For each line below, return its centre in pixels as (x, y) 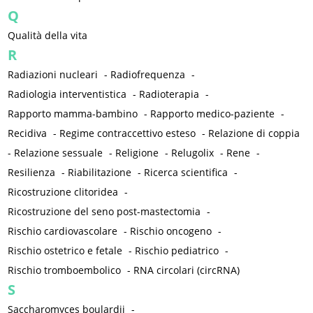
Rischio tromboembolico (65, 270)
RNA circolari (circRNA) (187, 270)
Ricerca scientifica (186, 173)
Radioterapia (169, 94)
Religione (137, 153)
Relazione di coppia (254, 133)
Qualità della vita (48, 36)
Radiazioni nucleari (53, 75)
